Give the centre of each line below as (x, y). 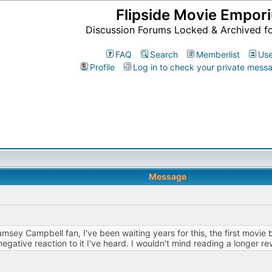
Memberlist (218, 54)
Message (167, 176)
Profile (102, 67)
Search (164, 54)
